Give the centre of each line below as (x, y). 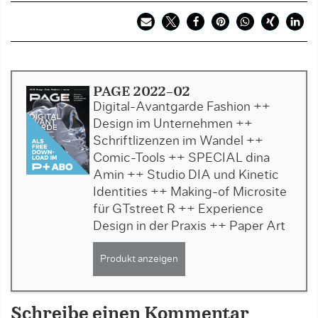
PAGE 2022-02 (141, 92)
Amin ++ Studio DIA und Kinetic (186, 175)
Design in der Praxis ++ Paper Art (189, 226)
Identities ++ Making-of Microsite (190, 192)
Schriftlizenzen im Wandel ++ (178, 141)
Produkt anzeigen (139, 259)
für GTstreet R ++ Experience (178, 209)
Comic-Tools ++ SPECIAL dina (181, 158)
